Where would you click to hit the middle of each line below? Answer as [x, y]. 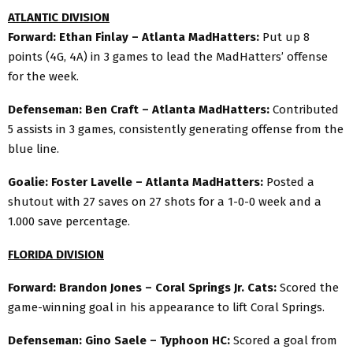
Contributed [306, 109]
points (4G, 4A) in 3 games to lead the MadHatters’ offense [168, 56]
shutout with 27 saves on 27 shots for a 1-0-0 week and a [165, 201]
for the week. [43, 76]
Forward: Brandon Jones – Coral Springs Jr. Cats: [144, 287]
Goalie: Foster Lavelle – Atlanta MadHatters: [137, 182]
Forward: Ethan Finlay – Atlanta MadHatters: [135, 37]
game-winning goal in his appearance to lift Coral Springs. [166, 307]
